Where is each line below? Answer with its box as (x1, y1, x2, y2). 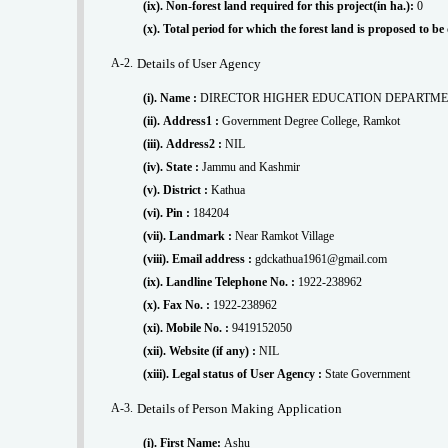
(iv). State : (166, 160, 203, 175)
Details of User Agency (137, 56, 262, 72)
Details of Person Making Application (137, 401, 343, 417)
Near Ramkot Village (235, 229, 335, 244)
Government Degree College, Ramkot (222, 114, 401, 129)
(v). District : (163, 183, 212, 198)
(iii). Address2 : (166, 137, 226, 152)
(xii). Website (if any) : (169, 344, 260, 359)
